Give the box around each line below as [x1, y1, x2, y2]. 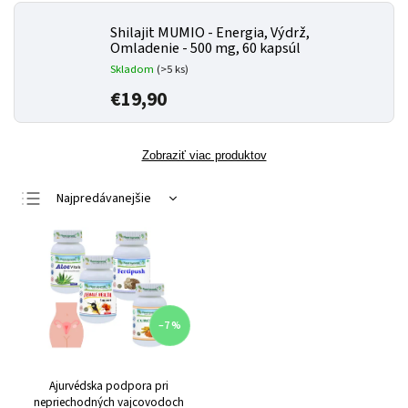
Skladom [110, 61, 157, 77]
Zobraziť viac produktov [141, 148, 267, 162]
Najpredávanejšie [56, 189, 151, 208]
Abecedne [56, 277, 113, 295]
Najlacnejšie [56, 219, 121, 237]
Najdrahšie [56, 248, 114, 266]
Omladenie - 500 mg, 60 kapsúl [110, 38, 301, 58]
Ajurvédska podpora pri [49, 376, 168, 394]
